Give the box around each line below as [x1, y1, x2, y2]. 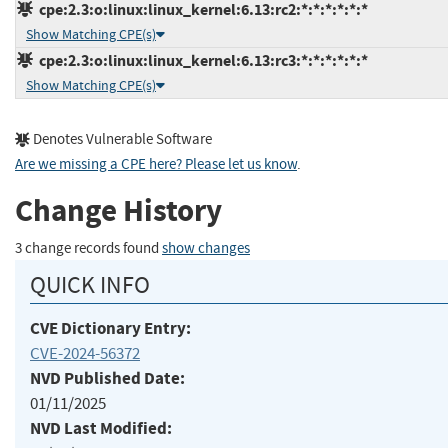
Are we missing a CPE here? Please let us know [15, 154, 297, 174]
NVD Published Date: [30, 366, 185, 390]
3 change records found [15, 238, 162, 258]
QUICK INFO [30, 269, 150, 300]
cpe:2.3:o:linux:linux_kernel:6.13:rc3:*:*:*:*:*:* [33, 49, 368, 71]
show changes [162, 238, 250, 258]
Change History [15, 190, 222, 232]
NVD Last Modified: [30, 416, 172, 440]
